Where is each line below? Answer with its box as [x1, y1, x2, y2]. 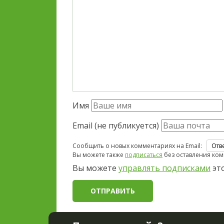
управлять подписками [118, 162, 210, 173]
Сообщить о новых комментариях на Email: [72, 141, 202, 150]
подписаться [125, 150, 162, 159]
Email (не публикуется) [72, 119, 159, 131]
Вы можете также [72, 150, 125, 159]
